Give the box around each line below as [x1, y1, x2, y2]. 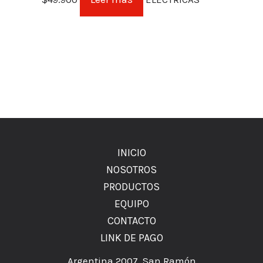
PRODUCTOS [103, 180, 160, 193]
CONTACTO [107, 214, 156, 227]
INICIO [117, 146, 146, 159]
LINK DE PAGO [100, 231, 163, 244]
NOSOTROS [106, 163, 157, 176]
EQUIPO [114, 197, 149, 210]
